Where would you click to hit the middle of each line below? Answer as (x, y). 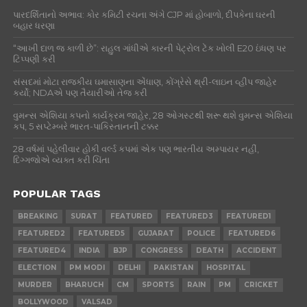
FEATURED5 (101, 233)
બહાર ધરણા (34, 26)
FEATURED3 (189, 216)
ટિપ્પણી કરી (34, 59)
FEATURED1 (248, 216)
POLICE (201, 233)
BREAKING (37, 216)
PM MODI (87, 268)
